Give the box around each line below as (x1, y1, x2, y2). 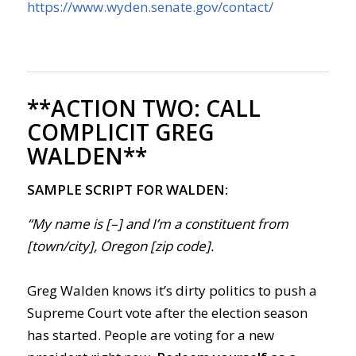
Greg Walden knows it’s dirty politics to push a (26, 281, 317, 300)
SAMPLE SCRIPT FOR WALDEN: (26, 180, 228, 199)
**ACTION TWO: (26, 92, 206, 123)
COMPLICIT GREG (26, 116, 214, 147)
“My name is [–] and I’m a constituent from (26, 214, 288, 233)
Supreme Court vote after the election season (26, 304, 308, 323)
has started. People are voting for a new (26, 326, 274, 345)
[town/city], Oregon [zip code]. (26, 236, 217, 255)
